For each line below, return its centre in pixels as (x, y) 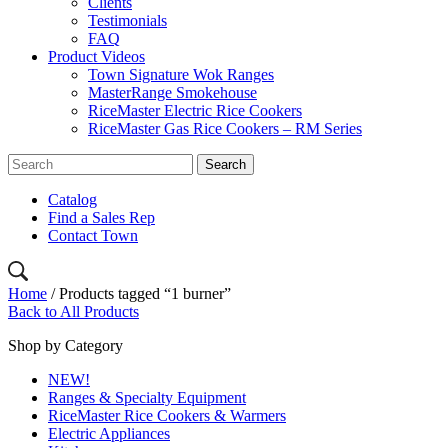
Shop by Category (65, 345)
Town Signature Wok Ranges (181, 74)
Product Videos (96, 56)
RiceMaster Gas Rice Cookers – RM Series (225, 128)
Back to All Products (73, 311)
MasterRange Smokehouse (172, 92)
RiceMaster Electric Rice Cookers (195, 110)
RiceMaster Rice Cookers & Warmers (167, 415)
